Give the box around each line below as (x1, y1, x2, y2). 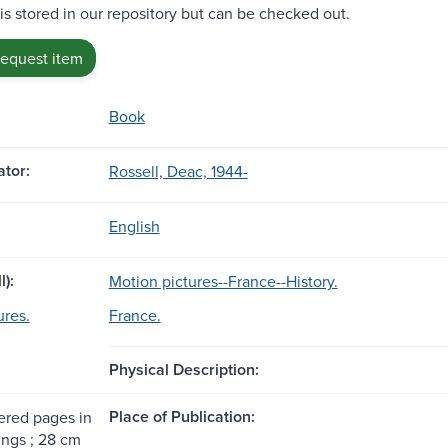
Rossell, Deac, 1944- (108, 159, 248, 182)
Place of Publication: (108, 404, 255, 428)
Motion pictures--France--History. (108, 269, 338, 292)
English (108, 214, 160, 237)
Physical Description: (108, 357, 259, 381)
